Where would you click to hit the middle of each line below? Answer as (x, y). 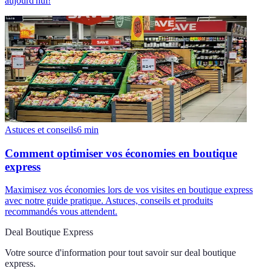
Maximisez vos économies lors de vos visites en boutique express (129, 190)
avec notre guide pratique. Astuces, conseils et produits (109, 201)
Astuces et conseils (41, 129)
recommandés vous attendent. (61, 212)
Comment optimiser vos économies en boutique (121, 153)
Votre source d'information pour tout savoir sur (93, 253)
